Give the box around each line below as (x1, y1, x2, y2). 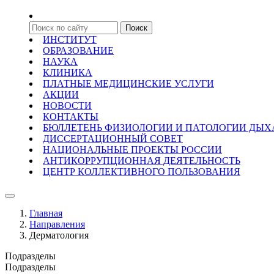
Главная (29, 208, 62, 218)
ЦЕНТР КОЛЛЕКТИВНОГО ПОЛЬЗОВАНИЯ (43, 166, 240, 177)
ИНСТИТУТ (43, 34, 97, 45)
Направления (29, 219, 85, 229)
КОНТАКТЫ (43, 111, 98, 122)
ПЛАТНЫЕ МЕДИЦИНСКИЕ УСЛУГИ (43, 78, 214, 89)
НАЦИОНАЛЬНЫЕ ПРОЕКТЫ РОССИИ (43, 144, 222, 155)
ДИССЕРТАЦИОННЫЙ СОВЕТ (43, 133, 183, 144)
